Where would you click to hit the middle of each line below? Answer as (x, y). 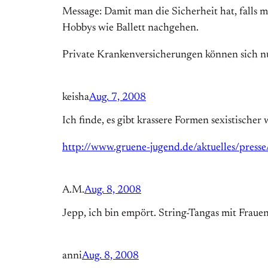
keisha (76, 98)
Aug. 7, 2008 (118, 98)
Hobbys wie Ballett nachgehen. (130, 28)
